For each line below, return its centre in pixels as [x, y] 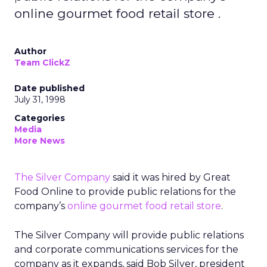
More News [40, 141]
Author [30, 51]
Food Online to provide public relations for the [125, 192]
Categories [40, 118]
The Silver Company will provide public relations [129, 235]
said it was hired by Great [170, 177]
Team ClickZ [42, 63]
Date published [49, 88]
